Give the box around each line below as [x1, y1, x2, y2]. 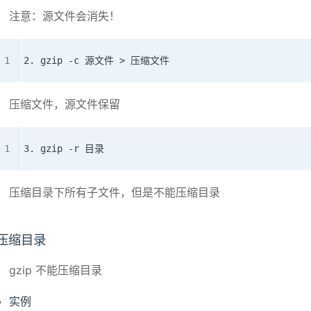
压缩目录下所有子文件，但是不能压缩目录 [9, 185, 221, 199]
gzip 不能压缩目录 [9, 262, 103, 277]
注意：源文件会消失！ [9, 8, 121, 23]
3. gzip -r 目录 [24, 142, 104, 154]
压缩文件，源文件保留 [9, 96, 121, 111]
